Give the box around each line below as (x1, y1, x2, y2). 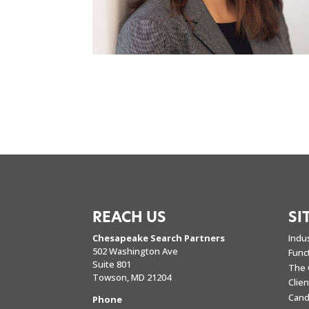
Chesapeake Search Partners (92, 231, 226, 244)
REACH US (92, 210, 167, 225)
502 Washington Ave (92, 244, 179, 257)
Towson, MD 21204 (92, 270, 172, 283)
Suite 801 (92, 257, 132, 270)
